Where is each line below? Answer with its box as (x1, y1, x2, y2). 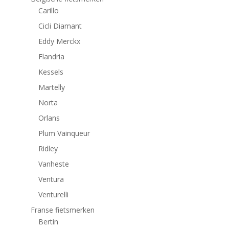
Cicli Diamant (38, 21, 82, 31)
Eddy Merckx (38, 36, 80, 47)
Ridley (38, 144, 58, 154)
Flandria (38, 52, 64, 62)
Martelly (38, 82, 65, 93)
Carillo (38, 6, 59, 16)
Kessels (38, 67, 63, 77)
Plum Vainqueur (38, 128, 90, 139)
